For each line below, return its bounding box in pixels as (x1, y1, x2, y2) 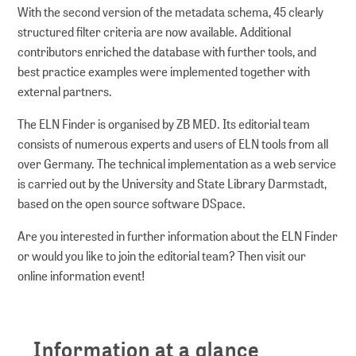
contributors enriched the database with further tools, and (17, 43, 317, 60)
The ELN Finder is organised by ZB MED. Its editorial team (17, 115, 311, 133)
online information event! (17, 267, 145, 284)
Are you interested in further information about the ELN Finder (17, 227, 339, 245)
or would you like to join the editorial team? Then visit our (17, 247, 307, 265)
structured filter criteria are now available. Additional (17, 23, 292, 41)
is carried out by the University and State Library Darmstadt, (17, 175, 327, 192)
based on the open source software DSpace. (17, 195, 246, 212)
